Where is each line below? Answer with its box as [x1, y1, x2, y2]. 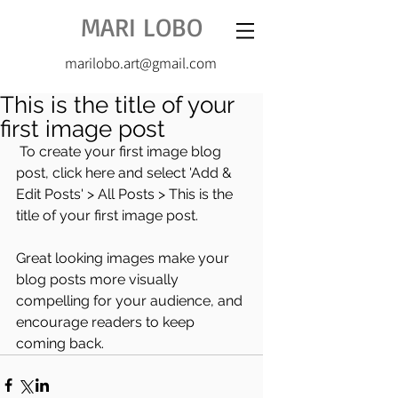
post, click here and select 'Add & [16, 164, 235, 181]
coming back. [16, 335, 104, 352]
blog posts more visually [16, 271, 182, 288]
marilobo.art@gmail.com [65, 53, 217, 73]
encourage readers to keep [16, 314, 198, 330]
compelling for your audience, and [16, 292, 246, 309]
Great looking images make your [16, 250, 233, 267]
